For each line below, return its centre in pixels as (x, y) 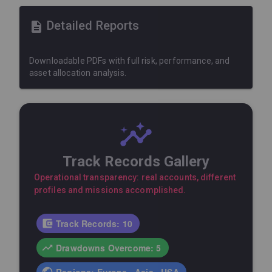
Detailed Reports (93, 25)
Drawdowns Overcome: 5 (109, 247)
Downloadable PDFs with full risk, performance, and (130, 60)
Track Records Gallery (136, 161)
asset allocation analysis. (78, 73)
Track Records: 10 (94, 223)
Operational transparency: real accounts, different (135, 177)
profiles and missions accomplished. (110, 190)
